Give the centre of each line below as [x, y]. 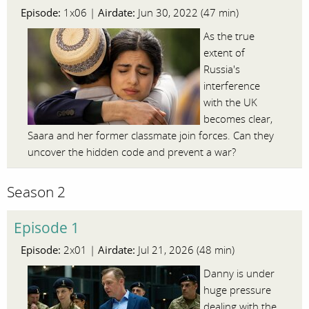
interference [232, 86]
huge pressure [237, 290]
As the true [229, 37]
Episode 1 [47, 228]
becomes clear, [238, 119]
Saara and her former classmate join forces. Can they [151, 136]
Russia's [222, 70]
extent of [224, 53]
